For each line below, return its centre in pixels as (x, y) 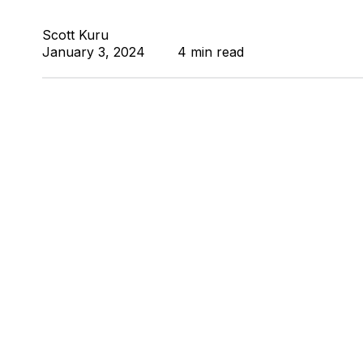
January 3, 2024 (94, 52)
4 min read (211, 52)
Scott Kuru (75, 35)
